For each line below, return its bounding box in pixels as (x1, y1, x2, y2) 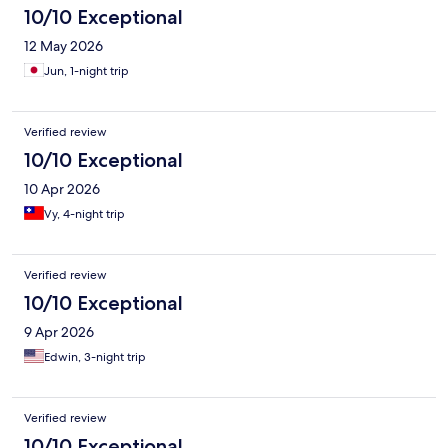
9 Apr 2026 (24, 323, 94, 342)
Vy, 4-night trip (44, 206, 125, 223)
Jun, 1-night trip (44, 63, 129, 80)
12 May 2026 (24, 37, 103, 56)
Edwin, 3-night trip (44, 349, 146, 366)
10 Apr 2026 (24, 180, 100, 199)
